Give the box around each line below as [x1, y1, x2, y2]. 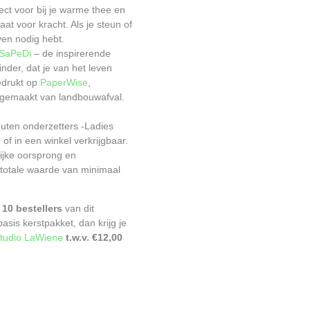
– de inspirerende [31, 47, 111, 59]
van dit [62, 202, 95, 214]
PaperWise [40, 76, 89, 88]
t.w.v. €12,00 [66, 231, 123, 243]
